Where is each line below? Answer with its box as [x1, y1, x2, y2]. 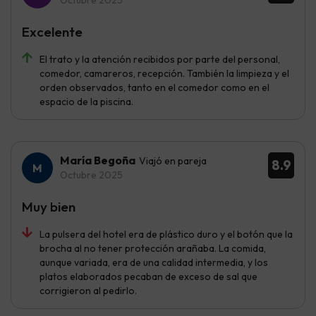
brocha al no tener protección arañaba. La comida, [39, 242, 266, 255]
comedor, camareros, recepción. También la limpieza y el [39, 67, 289, 80]
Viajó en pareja [139, 154, 207, 168]
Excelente [22, 23, 83, 41]
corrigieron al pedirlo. [39, 284, 137, 298]
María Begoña [60, 153, 135, 168]
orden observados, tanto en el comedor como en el [39, 81, 269, 95]
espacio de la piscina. [39, 95, 133, 109]
